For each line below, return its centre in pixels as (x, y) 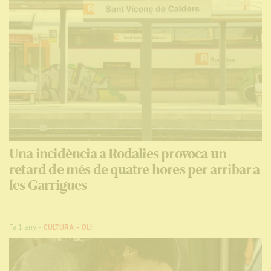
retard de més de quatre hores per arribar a (135, 169)
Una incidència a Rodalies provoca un (118, 153)
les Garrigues (48, 185)
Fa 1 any (23, 228)
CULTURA (59, 228)
